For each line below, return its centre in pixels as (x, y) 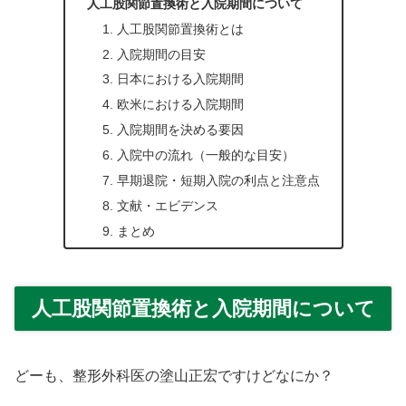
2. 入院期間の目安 (154, 54)
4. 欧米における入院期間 (173, 105)
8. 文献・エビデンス (160, 205)
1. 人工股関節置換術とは (173, 29)
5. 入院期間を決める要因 (173, 130)
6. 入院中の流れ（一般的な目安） (198, 155)
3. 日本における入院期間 (173, 79)
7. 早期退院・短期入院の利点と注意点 (211, 180)
